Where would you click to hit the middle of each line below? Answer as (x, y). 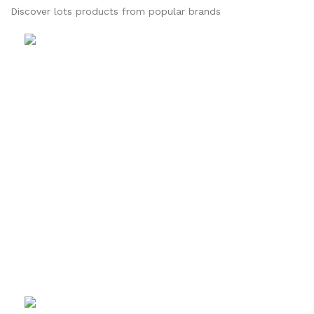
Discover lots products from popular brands (116, 11)
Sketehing (117, 42)
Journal (110, 305)
